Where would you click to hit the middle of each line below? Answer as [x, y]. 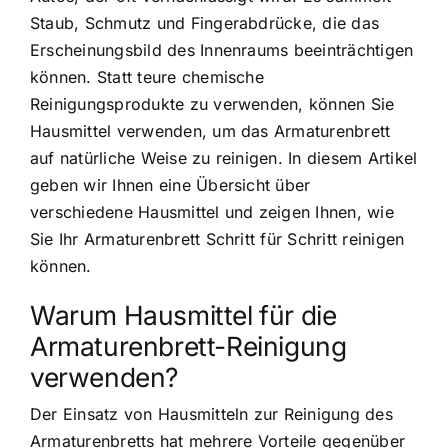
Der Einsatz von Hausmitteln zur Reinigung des [211, 414]
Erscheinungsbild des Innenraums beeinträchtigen [222, 50]
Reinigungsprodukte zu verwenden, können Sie [212, 104]
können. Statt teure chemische [147, 77]
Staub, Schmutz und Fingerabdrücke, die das [205, 23]
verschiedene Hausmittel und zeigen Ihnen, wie [212, 212]
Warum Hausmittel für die [183, 315]
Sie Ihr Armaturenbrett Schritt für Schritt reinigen [217, 239]
